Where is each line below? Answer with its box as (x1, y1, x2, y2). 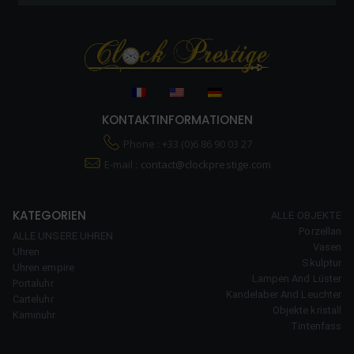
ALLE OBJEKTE (271, 209, 341, 221)
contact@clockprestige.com (140, 156, 272, 171)
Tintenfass (291, 319, 341, 332)
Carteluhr (13, 292, 54, 305)
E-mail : (101, 156, 141, 171)
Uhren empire (13, 261, 74, 273)
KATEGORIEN (13, 206, 86, 224)
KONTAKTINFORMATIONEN (101, 111, 253, 128)
